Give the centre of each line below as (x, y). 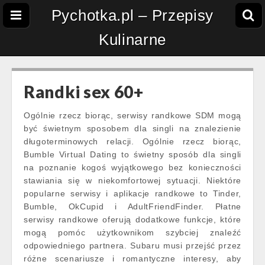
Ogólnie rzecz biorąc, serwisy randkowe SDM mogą (132, 115)
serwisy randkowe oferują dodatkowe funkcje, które (132, 219)
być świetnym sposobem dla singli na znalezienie (132, 128)
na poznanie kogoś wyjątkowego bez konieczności (132, 167)
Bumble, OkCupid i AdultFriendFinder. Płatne (132, 206)
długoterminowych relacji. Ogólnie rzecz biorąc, (132, 141)
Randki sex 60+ (84, 92)
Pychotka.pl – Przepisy (132, 15)
